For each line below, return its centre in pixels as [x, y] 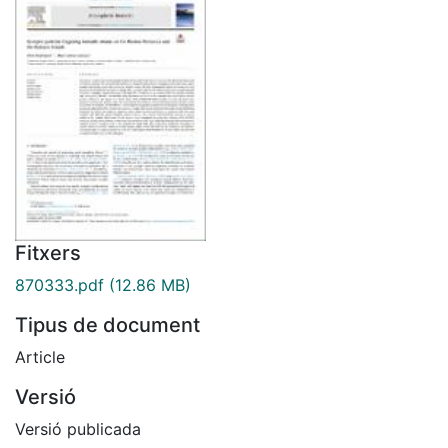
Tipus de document [107, 324]
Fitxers [48, 252]
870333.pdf [59, 284]
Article [40, 356]
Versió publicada [78, 428]
